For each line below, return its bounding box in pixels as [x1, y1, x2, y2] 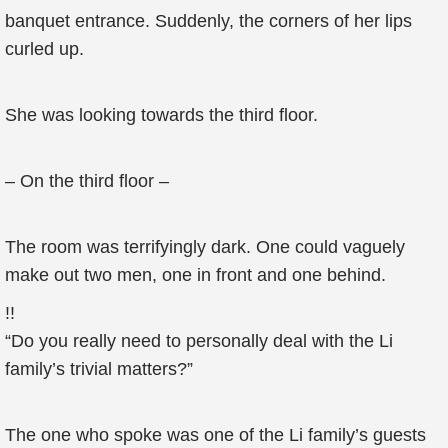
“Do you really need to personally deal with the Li [5, 331, 393, 351]
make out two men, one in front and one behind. [5, 265, 386, 285]
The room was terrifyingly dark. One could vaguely [5, 237, 405, 257]
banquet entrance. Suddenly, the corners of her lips [5, 11, 412, 31]
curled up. [5, 39, 84, 59]
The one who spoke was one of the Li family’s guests [5, 425, 426, 445]
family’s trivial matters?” [5, 359, 193, 379]
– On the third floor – [5, 171, 169, 191]
